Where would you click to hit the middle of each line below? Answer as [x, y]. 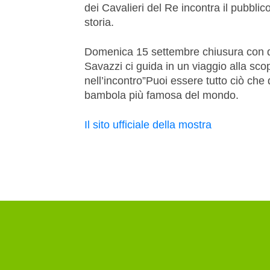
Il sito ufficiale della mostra [148, 124]
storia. [99, 22]
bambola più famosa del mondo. [162, 95]
